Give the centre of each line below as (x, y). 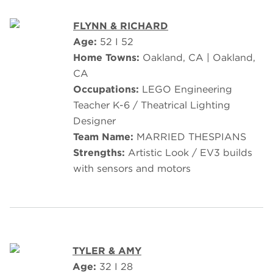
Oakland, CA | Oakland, (199, 58)
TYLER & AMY (107, 251)
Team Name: (105, 137)
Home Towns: (108, 58)
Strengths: (101, 153)
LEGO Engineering (187, 90)
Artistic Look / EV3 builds (190, 153)
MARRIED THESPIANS (191, 137)
